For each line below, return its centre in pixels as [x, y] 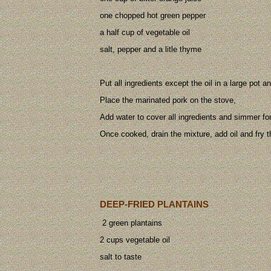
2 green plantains [131, 223]
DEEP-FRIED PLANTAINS [154, 204]
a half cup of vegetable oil [145, 33]
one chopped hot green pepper [153, 16]
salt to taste [121, 256]
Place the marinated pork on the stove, [168, 100]
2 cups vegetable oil [135, 240]
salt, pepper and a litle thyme [151, 50]
